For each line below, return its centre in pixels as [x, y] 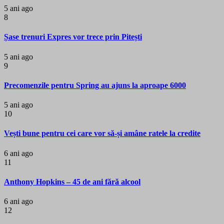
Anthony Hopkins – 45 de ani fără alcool [72, 182]
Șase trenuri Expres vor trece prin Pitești [73, 37]
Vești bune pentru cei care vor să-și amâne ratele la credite [102, 133]
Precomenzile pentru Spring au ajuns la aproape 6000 [95, 85]
